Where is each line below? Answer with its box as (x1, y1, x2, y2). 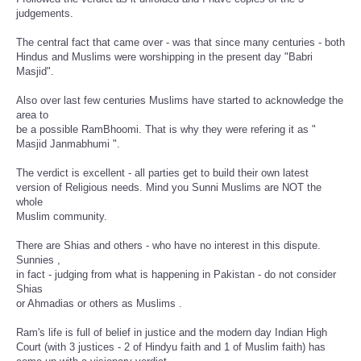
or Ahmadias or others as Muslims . (16, 297, 182, 309)
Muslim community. (16, 210, 107, 222)
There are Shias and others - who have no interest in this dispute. (16, 239, 321, 251)
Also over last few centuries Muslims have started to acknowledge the (16, 93, 343, 106)
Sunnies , (16, 253, 60, 266)
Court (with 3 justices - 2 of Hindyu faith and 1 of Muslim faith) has (16, 340, 326, 353)
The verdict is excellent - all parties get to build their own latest (16, 166, 309, 179)
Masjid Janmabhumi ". (16, 137, 120, 150)
